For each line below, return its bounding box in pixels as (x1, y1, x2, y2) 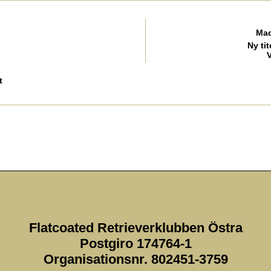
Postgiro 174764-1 (79, 235, 192, 251)
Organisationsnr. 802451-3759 (43, 251, 228, 267)
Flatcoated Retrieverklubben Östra (28, 220, 243, 235)
